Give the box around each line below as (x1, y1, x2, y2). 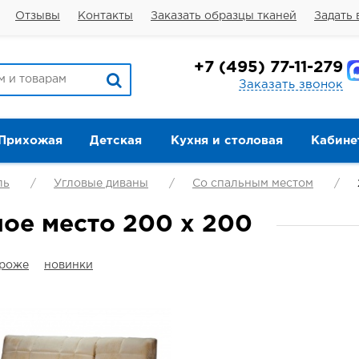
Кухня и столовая (170, 135, 283, 146)
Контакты (78, 11, 133, 21)
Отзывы (15, 11, 60, 21)
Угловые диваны (54, 179, 148, 188)
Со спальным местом (192, 179, 313, 188)
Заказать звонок (239, 79, 343, 90)
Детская (90, 135, 142, 146)
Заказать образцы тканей (151, 11, 296, 21)
